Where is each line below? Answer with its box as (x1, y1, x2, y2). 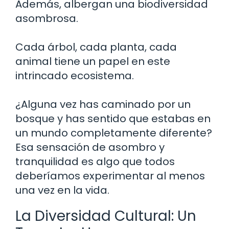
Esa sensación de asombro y (15, 140, 165, 154)
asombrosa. (15, 11, 78, 26)
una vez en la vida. (15, 182, 109, 197)
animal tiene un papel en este (15, 54, 170, 68)
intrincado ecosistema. (15, 68, 134, 83)
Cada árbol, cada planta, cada (15, 39, 177, 54)
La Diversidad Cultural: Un (15, 205, 196, 226)
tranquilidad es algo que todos (15, 154, 175, 169)
